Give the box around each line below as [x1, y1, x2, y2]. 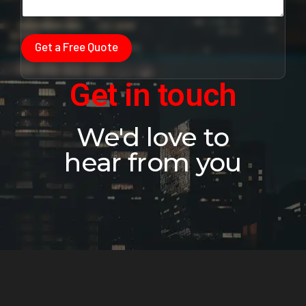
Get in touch [70, 76, 236, 114]
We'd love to [76, 122, 229, 153]
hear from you [64, 147, 242, 178]
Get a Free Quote [35, 40, 118, 54]
